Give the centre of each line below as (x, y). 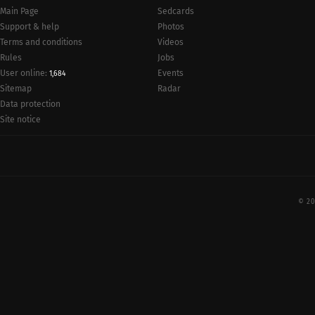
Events (171, 73)
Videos (171, 42)
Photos (171, 26)
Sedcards (176, 11)
